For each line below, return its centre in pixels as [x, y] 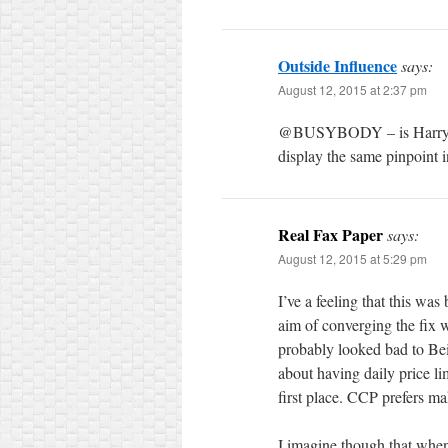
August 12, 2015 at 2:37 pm [352, 89]
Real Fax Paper [330, 234]
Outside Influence [337, 65]
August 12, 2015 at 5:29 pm [352, 258]
